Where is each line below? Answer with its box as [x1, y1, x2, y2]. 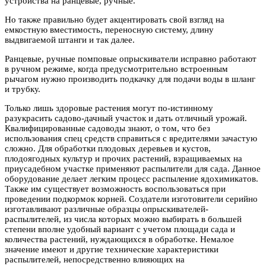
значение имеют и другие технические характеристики [5, 245, 218, 254]
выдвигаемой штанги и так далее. [5, 35, 135, 45]
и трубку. [5, 84, 40, 94]
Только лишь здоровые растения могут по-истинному [5, 103, 213, 113]
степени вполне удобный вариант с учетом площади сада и [5, 224, 235, 234]
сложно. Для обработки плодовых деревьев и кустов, [5, 144, 211, 153]
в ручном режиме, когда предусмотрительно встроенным [5, 64, 228, 74]
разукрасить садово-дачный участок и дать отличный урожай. [5, 113, 247, 123]
